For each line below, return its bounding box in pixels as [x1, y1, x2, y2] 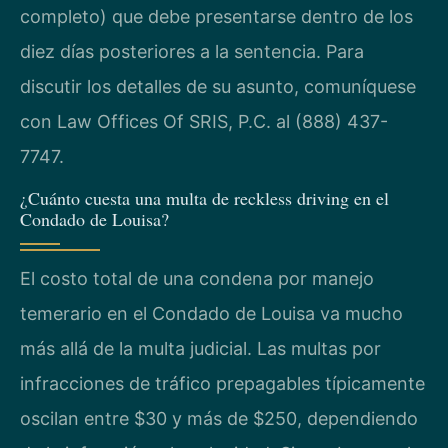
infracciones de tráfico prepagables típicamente [20, 372, 425, 394]
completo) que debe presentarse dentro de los [20, 5, 413, 27]
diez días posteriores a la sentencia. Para [20, 40, 364, 62]
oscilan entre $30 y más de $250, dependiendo [20, 407, 418, 429]
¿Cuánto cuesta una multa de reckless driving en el [20, 185, 389, 210]
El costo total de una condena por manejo [20, 267, 374, 289]
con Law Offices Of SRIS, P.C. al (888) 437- [20, 110, 388, 132]
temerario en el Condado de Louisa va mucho [20, 302, 403, 324]
